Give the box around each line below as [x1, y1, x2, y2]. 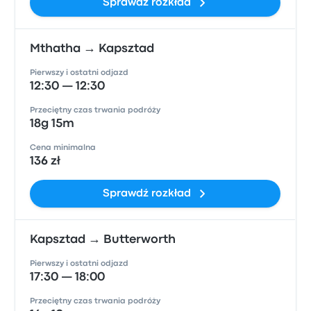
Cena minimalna [30, 144, 96, 151]
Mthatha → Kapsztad [30, 44, 155, 54]
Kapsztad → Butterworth [30, 235, 176, 245]
